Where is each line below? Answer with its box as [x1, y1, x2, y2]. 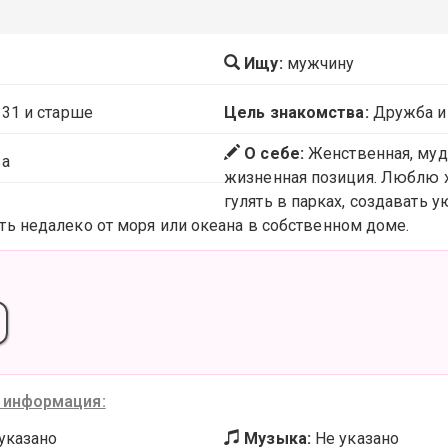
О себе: [240, 144, 304, 163]
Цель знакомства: [224, 103, 369, 122]
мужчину [286, 54, 355, 73]
